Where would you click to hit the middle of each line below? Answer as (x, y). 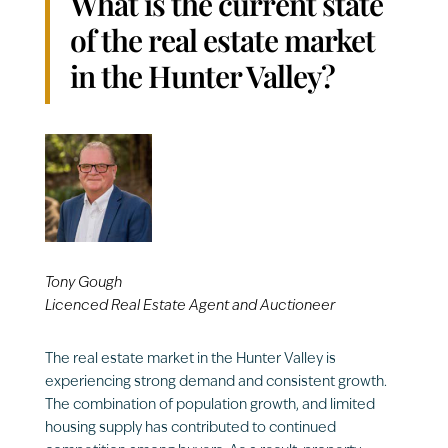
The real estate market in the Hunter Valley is (190, 359)
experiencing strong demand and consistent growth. (215, 382)
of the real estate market (222, 40)
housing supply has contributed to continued (190, 428)
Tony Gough (83, 283)
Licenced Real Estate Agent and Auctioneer (189, 306)
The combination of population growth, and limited (209, 405)
